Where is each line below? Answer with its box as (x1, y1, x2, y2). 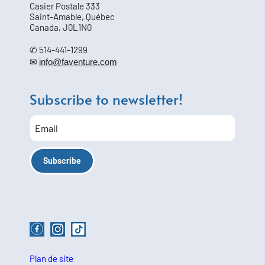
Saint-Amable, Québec (30, 11, 115, 22)
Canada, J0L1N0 (30, 21, 92, 33)
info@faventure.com (39, 56, 117, 67)
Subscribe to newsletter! (30, 89, 183, 109)
